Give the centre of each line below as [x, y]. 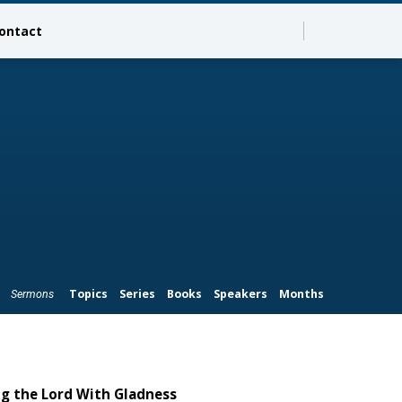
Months [301, 293]
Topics [88, 293]
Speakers [240, 293]
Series [137, 293]
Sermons [33, 293]
